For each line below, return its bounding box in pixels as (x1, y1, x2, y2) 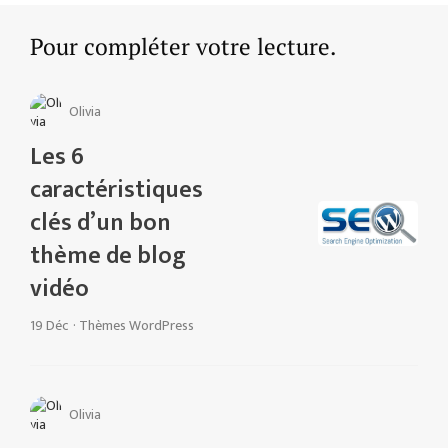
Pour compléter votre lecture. (30, 30, 336, 62)
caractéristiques (30, 169, 203, 210)
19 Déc (30, 313, 68, 337)
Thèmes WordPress (79, 313, 194, 337)
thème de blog (30, 235, 186, 276)
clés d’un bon (30, 202, 171, 243)
